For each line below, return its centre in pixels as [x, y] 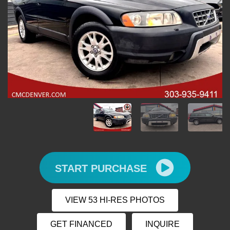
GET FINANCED [81, 224]
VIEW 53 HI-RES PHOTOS [115, 200]
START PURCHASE [103, 168]
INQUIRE [162, 224]
